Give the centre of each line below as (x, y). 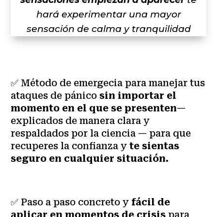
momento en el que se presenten (94, 108)
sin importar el (138, 95)
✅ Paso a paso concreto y (71, 202)
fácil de (151, 202)
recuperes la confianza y (70, 146)
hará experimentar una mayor (108, 14)
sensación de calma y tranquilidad (108, 29)
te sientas (155, 146)
